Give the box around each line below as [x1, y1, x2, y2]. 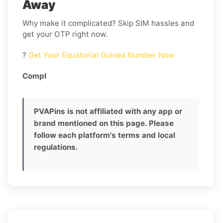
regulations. [34, 142, 78, 152]
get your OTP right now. [22, 29, 108, 39]
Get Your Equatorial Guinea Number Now [26, 50, 174, 60]
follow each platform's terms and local [34, 130, 175, 140]
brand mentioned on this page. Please [34, 118, 174, 128]
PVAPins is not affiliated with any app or [34, 106, 182, 116]
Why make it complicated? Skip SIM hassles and [22, 18, 194, 28]
